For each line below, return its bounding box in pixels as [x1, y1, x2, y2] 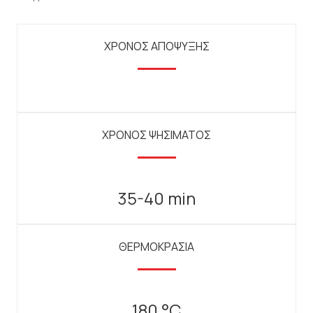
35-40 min [117, 187, 196, 210]
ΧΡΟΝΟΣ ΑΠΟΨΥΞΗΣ [103, 38, 210, 54]
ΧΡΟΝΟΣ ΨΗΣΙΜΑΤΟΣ [102, 127, 211, 143]
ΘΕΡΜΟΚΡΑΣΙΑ [119, 239, 194, 255]
